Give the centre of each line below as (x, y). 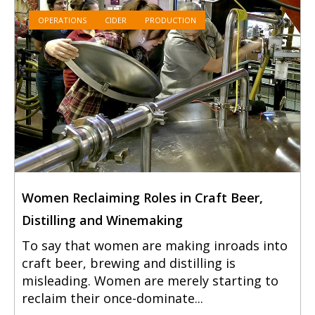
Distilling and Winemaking (102, 220)
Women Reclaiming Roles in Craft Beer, (142, 198)
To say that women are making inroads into (155, 246)
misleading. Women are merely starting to (150, 281)
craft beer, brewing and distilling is (129, 263)
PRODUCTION (171, 20)
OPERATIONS (62, 20)
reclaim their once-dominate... (112, 298)
